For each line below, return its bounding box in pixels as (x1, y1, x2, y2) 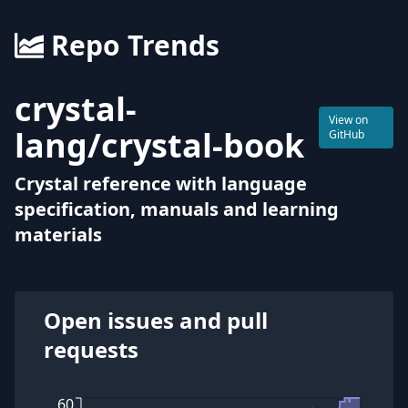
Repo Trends (51, 26, 219, 64)
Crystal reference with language (15, 171, 307, 196)
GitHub (329, 127, 365, 142)
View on (329, 112, 369, 127)
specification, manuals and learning (15, 197, 339, 221)
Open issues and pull (44, 305, 268, 335)
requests (44, 334, 138, 364)
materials (15, 222, 102, 247)
